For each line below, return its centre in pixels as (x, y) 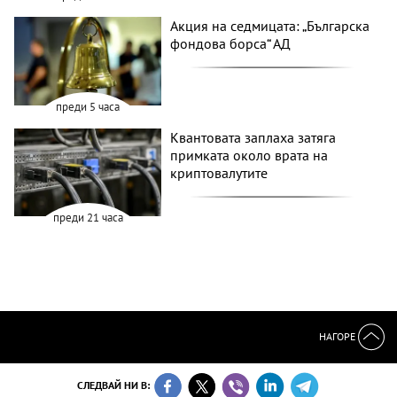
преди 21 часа (88, 218)
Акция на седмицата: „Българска (270, 26)
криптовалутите (219, 172)
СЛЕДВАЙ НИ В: (114, 385)
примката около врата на (249, 155)
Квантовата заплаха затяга (253, 137)
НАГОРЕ (339, 336)
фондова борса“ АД (231, 44)
